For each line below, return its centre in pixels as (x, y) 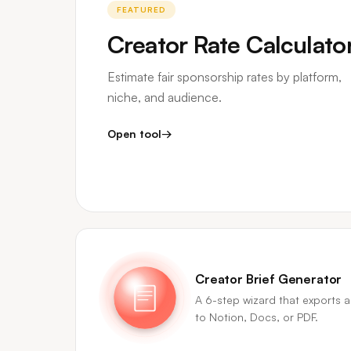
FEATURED (141, 9)
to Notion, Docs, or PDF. (257, 317)
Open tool (134, 134)
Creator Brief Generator (269, 279)
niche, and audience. (165, 97)
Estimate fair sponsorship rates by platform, (224, 77)
